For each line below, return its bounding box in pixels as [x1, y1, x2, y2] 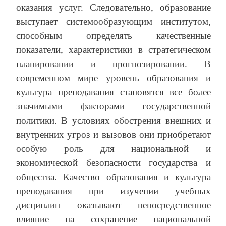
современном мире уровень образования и [16, 73, 211, 84]
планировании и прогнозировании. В [16, 59, 211, 70]
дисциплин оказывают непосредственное [16, 200, 211, 211]
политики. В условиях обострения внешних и [16, 115, 211, 126]
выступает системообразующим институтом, [16, 16, 211, 27]
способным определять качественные [16, 30, 211, 41]
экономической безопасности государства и [16, 157, 211, 168]
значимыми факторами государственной [16, 101, 211, 112]
